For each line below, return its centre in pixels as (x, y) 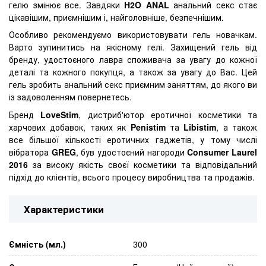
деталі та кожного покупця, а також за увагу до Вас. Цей (133, 72)
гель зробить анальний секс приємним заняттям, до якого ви (133, 85)
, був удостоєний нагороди (132, 152)
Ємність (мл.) (37, 244)
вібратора (30, 152)
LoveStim (60, 114)
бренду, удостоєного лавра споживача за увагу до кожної (133, 60)
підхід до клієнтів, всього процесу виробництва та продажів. (132, 177)
